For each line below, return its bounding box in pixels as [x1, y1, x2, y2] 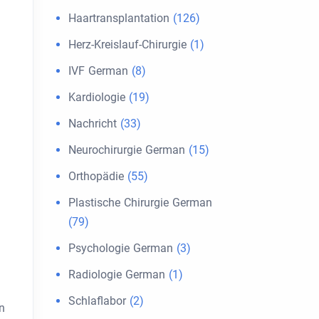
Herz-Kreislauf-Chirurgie [68, 38, 187, 51]
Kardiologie [68, 90, 125, 104]
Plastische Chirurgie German [68, 196, 212, 209]
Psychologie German [68, 241, 173, 255]
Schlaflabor [68, 294, 126, 308]
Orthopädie [68, 169, 124, 183]
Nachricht [68, 117, 117, 130]
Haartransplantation [68, 11, 169, 25]
